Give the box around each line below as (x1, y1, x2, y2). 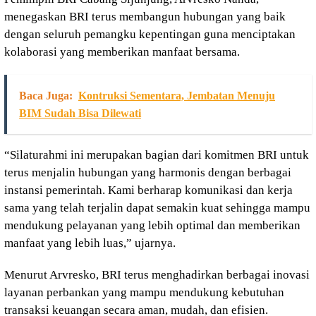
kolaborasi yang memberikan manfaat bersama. (4, 45, 240, 59)
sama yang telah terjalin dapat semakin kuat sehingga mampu (4, 201, 310, 214)
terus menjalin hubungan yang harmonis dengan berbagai (4, 166, 291, 179)
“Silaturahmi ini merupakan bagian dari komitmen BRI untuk (4, 148, 309, 162)
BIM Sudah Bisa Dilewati (19, 107, 141, 119)
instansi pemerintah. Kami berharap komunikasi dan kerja (4, 183, 293, 197)
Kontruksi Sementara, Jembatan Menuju (78, 90, 275, 102)
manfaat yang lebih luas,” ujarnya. (4, 236, 176, 250)
